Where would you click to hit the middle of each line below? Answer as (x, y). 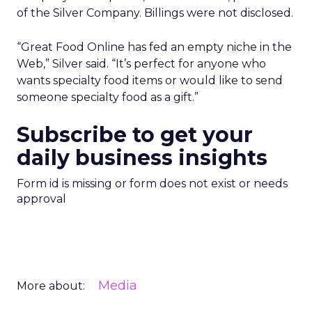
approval (41, 199)
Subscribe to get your (135, 135)
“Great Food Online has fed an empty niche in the (154, 47)
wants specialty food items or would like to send (150, 80)
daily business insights (142, 158)
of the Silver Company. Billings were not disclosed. (155, 13)
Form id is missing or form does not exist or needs (152, 184)
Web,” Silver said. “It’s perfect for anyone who (141, 64)
